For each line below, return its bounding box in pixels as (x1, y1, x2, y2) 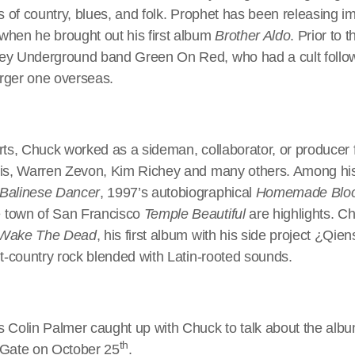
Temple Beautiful (143, 205, 246, 222)
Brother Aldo (215, 27, 291, 44)
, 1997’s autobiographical (100, 184, 256, 200)
